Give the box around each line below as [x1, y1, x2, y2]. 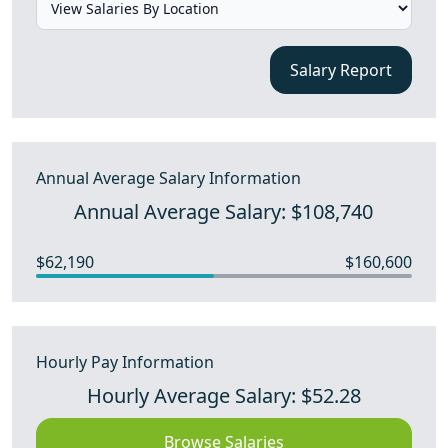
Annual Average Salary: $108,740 [74, 198, 374, 225]
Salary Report [289, 59, 392, 81]
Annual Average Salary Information [36, 167, 301, 189]
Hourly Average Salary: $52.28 [86, 382, 361, 409]
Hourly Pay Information [36, 351, 214, 373]
